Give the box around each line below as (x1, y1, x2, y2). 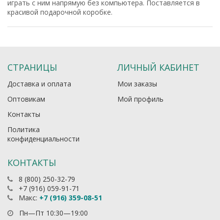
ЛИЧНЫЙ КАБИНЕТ (117, 61, 199, 73)
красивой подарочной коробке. (7, 7, 112, 17)
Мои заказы (117, 79, 157, 88)
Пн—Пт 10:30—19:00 (17, 208, 88, 218)
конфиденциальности (7, 134, 80, 143)
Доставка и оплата (7, 79, 71, 88)
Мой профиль (117, 94, 164, 104)
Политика (7, 125, 40, 134)
